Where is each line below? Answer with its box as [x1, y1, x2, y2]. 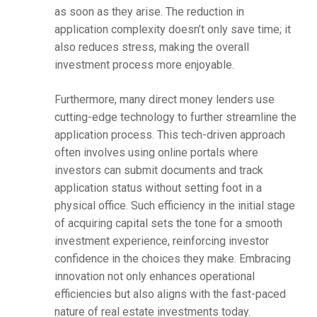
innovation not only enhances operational [54, 270, 255, 284]
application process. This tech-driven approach [54, 128, 285, 142]
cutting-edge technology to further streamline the [54, 110, 296, 125]
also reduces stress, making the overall [54, 40, 249, 54]
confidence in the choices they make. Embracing [54, 252, 291, 266]
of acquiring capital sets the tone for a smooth [54, 217, 282, 231]
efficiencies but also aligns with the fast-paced [54, 287, 286, 301]
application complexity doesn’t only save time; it [54, 23, 291, 37]
